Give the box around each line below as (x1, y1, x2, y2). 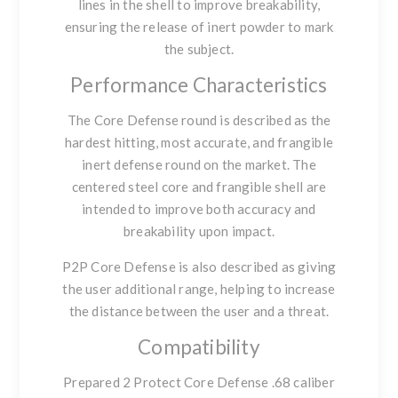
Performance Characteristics (70, 73, 328, 98)
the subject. (163, 41, 235, 58)
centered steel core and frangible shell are (71, 179, 327, 195)
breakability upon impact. (123, 223, 275, 240)
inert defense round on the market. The (82, 156, 316, 173)
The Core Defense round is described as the (67, 112, 331, 129)
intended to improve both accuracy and (82, 201, 316, 218)
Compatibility (138, 335, 260, 360)
